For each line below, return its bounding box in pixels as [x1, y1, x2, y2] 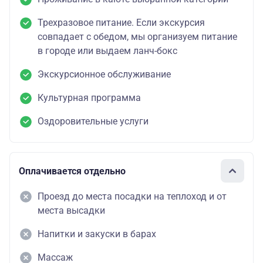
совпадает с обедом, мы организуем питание [38, 31, 237, 43]
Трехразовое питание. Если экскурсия [38, 17, 205, 29]
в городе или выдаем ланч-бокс [38, 45, 177, 57]
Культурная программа [38, 92, 141, 104]
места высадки [38, 205, 105, 217]
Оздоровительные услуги [38, 116, 149, 127]
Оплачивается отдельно [19, 165, 126, 177]
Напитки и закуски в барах [38, 228, 156, 240]
